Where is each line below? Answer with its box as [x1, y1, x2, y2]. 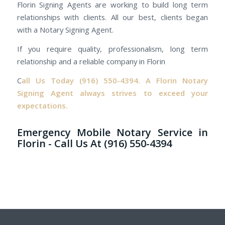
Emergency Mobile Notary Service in [17, 125, 208, 139]
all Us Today [21, 75, 74, 85]
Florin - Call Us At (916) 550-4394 [17, 136, 172, 150]
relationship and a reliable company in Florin [17, 56, 165, 67]
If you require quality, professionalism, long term [17, 44, 208, 54]
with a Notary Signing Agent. [17, 25, 114, 35]
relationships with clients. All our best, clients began [17, 12, 208, 23]
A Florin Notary [146, 75, 208, 85]
